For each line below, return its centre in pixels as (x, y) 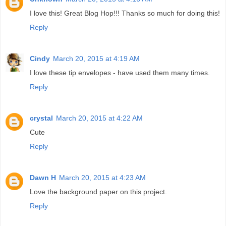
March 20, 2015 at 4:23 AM (102, 177)
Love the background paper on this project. (98, 191)
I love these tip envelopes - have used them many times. (120, 72)
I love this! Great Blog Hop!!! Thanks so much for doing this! (125, 13)
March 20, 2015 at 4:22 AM (99, 118)
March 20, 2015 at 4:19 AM (96, 58)
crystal (41, 118)
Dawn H (43, 177)
